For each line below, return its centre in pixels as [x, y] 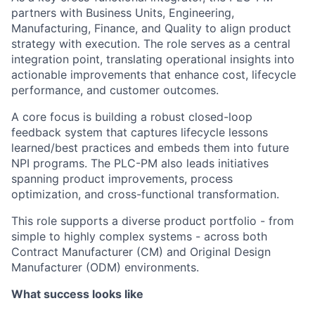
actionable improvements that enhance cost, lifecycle [154, 75]
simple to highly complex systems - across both [139, 236]
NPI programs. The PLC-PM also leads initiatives [140, 163]
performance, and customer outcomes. [115, 90]
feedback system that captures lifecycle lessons [140, 132]
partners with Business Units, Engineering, [123, 13]
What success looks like [77, 294]
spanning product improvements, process [122, 179]
